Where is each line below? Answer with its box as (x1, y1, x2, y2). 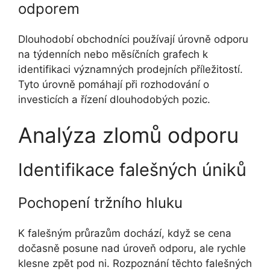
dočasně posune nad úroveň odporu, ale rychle (18, 242, 246, 255)
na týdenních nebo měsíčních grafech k (18, 48, 208, 60)
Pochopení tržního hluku (18, 194, 183, 212)
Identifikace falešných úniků (18, 159, 246, 181)
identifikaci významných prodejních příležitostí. (18, 63, 243, 75)
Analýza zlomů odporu (18, 122, 239, 148)
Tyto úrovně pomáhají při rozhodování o (18, 78, 209, 90)
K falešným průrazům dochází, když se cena (18, 227, 231, 240)
